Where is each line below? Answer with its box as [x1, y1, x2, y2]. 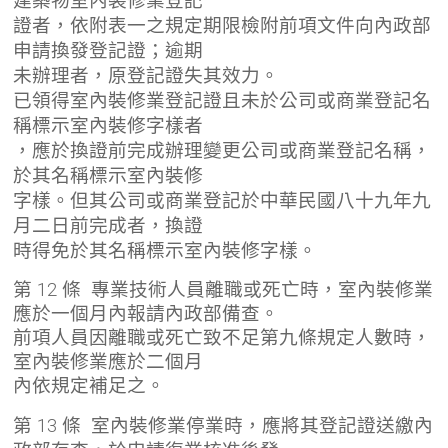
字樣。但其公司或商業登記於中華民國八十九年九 [13, 189, 432, 212]
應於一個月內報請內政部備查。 [13, 302, 280, 325]
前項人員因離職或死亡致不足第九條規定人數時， [13, 326, 432, 349]
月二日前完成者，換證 [13, 214, 204, 237]
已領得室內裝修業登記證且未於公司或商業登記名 [13, 89, 432, 112]
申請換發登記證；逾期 [13, 39, 204, 62]
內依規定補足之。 [13, 374, 166, 397]
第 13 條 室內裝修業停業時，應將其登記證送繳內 [13, 414, 434, 437]
